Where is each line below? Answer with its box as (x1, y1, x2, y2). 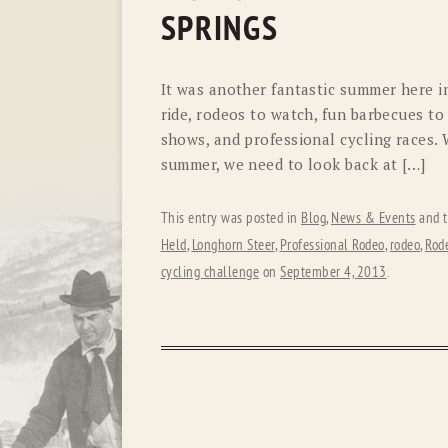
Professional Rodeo (279, 236, 385, 254)
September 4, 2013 (280, 263, 387, 281)
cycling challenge (160, 263, 259, 281)
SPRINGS (160, 9, 279, 49)
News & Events (331, 209, 416, 227)
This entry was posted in (160, 209, 301, 227)
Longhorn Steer (191, 236, 275, 254)
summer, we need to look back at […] (160, 154, 426, 175)
